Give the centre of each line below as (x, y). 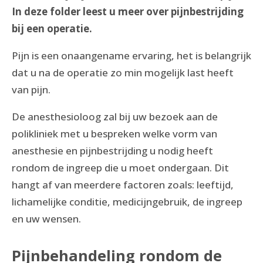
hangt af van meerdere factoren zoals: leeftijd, (123, 185)
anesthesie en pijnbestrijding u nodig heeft (112, 151)
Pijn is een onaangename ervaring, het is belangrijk (131, 55)
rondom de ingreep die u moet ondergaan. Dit (120, 168)
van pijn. (32, 90)
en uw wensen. (46, 219)
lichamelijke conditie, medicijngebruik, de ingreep (127, 202)
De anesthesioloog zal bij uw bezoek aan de (115, 117)
